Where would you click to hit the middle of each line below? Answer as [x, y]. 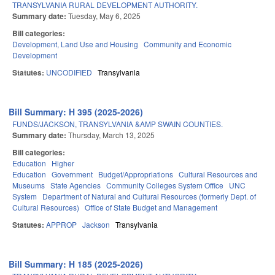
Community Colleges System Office [165, 185]
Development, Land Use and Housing [75, 44]
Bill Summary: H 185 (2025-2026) [76, 264]
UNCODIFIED [69, 72]
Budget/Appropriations [136, 174]
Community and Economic [188, 44]
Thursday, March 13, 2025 [111, 135]
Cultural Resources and [218, 174]
